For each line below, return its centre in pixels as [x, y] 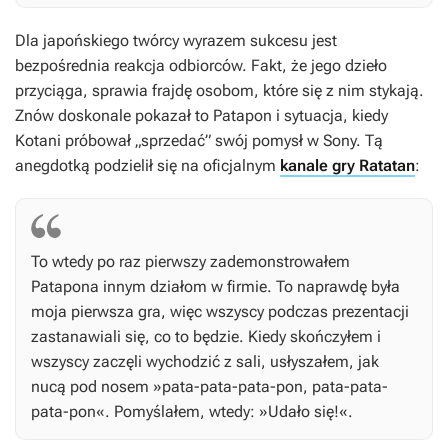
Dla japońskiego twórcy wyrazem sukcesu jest [176, 41]
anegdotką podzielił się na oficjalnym [147, 166]
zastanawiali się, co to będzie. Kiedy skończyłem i [206, 337]
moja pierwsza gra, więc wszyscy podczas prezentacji [220, 312]
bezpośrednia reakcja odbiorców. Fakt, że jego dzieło [201, 66]
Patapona [65, 287]
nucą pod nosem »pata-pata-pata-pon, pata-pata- [209, 387]
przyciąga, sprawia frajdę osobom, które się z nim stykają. [219, 91]
